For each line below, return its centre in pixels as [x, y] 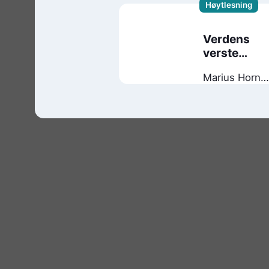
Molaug [220, 90]
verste [220, 53]
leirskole [226, 66]
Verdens [226, 39]
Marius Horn [231, 77]
